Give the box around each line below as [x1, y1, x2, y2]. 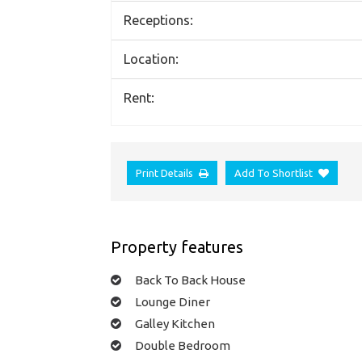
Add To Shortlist [234, 167, 313, 179]
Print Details [136, 167, 193, 179]
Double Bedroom [135, 338, 230, 352]
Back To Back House [135, 272, 246, 287]
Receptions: [124, 13, 193, 27]
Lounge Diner [135, 294, 210, 309]
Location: [124, 52, 179, 66]
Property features [111, 238, 243, 257]
